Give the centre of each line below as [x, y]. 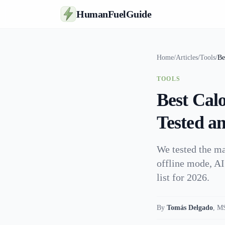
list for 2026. [183, 177]
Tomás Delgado [190, 208]
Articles [187, 58]
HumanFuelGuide [114, 14]
